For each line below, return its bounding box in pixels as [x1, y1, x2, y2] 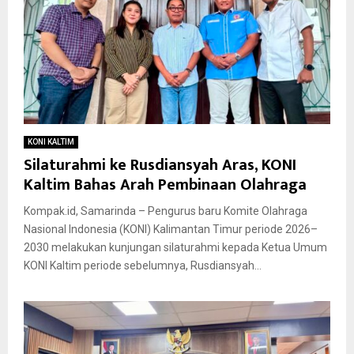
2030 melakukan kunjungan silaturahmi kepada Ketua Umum [24, 241, 327, 254]
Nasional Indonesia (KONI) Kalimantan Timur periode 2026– [24, 223, 318, 236]
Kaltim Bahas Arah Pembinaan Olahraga [24, 171, 307, 199]
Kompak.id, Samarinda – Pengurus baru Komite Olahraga [24, 205, 307, 218]
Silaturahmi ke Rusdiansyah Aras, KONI [24, 152, 296, 179]
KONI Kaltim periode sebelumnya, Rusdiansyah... [24, 259, 262, 273]
